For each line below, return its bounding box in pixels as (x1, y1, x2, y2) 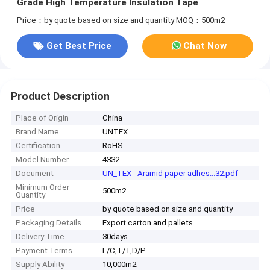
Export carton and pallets (102, 218, 193, 228)
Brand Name (16, 127, 60, 137)
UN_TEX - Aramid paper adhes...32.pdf (102, 169, 239, 178)
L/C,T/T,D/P (102, 246, 146, 256)
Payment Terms (16, 246, 73, 256)
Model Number (16, 155, 69, 165)
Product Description (10, 90, 110, 102)
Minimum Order (16, 183, 70, 192)
